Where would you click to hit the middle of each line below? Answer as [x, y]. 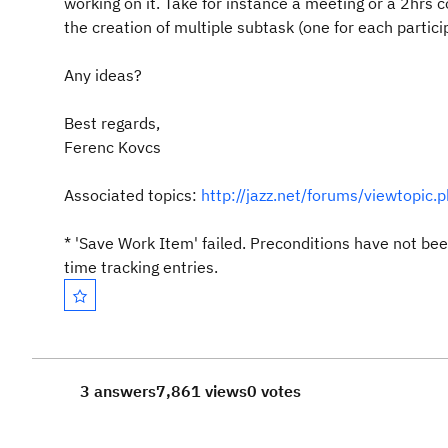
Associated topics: [130, 195]
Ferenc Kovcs [112, 147]
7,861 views [201, 391]
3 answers [118, 391]
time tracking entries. [141, 267]
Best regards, [112, 123]
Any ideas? [103, 75]
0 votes [274, 391]
